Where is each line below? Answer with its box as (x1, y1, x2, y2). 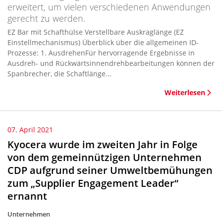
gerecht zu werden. (7, 12, 85, 24)
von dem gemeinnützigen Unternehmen (7, 151, 202, 164)
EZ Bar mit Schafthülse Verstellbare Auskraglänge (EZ (7, 27, 85, 37)
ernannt (7, 189, 47, 203)
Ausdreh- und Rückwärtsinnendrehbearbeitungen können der (7, 58, 215, 68)
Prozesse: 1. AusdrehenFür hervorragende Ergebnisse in (7, 48, 195, 57)
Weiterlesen (165, 88, 205, 97)
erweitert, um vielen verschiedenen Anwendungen (7, 1, 211, 13)
